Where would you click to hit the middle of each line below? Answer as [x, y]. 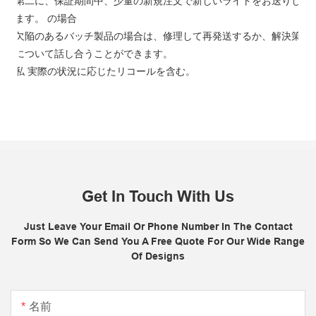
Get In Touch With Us [158, 196]
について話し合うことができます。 [94, 53]
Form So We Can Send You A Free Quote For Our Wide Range [158, 241]
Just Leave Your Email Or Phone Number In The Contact [158, 226]
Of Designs [158, 256]
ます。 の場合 [47, 18]
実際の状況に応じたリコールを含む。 [110, 71]
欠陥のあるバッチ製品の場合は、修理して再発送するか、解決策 [158, 36]
